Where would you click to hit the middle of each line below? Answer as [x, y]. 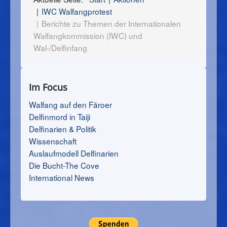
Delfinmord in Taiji [60, 117]
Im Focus [48, 87]
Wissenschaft [53, 141]
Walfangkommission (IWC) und [88, 36]
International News [62, 178]
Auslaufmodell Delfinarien [74, 153]
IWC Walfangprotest [77, 11]
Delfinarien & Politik [63, 129]
